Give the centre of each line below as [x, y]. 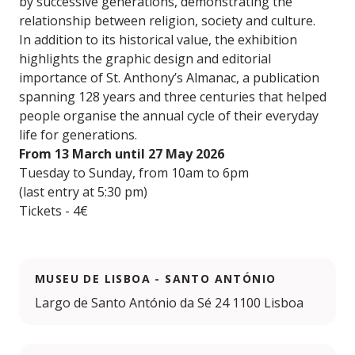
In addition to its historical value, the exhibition [158, 40]
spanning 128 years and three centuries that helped [173, 97]
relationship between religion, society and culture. [167, 21]
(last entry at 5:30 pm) [83, 192]
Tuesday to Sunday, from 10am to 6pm [134, 173]
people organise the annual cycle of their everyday [169, 116]
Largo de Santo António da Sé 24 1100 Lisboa [169, 303]
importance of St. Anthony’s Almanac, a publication [169, 78]
